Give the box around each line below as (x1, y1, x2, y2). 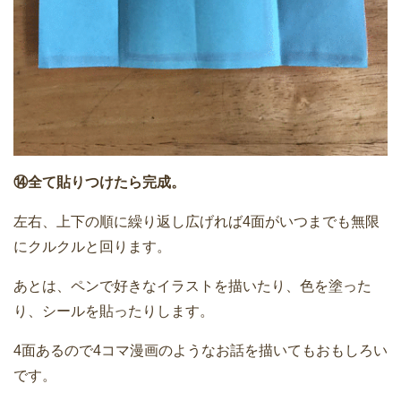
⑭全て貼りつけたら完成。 (13, 174, 185, 190)
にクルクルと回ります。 (13, 238, 171, 254)
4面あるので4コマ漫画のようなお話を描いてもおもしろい (13, 342, 388, 358)
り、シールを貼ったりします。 (13, 303, 214, 319)
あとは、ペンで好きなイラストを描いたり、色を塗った (13, 277, 371, 294)
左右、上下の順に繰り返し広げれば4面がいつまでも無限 (13, 213, 380, 229)
